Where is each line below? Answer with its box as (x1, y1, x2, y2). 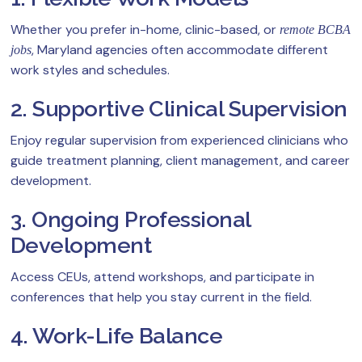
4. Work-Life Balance (11, 323, 223, 349)
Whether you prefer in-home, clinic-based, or (11, 21, 280, 39)
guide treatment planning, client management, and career (11, 152, 350, 170)
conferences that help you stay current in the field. (11, 288, 312, 306)
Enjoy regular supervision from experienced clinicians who (11, 132, 348, 149)
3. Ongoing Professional (11, 207, 250, 233)
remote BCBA (280, 23, 351, 37)
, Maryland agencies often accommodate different (32, 41, 328, 59)
